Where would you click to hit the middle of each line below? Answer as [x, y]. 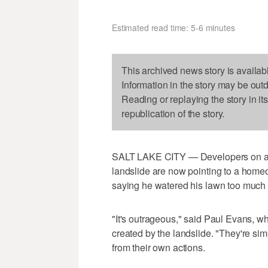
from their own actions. [159, 247]
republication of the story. [173, 113]
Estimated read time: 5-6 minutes [173, 27]
